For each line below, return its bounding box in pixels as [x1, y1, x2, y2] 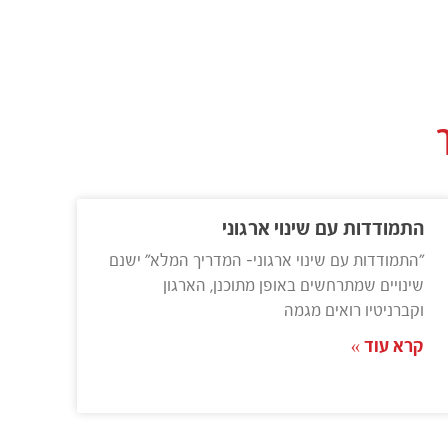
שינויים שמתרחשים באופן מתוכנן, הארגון [162, 277, 424, 298]
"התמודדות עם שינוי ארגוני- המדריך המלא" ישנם [108, 252, 424, 273]
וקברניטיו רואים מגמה [283, 302, 424, 323]
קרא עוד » [350, 337, 424, 359]
